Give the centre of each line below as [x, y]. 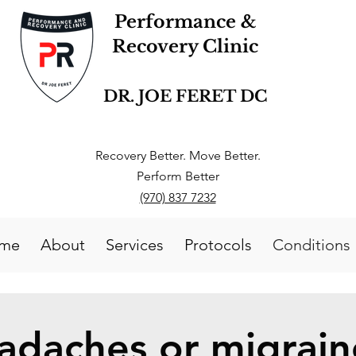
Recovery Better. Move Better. [178, 155]
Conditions [311, 245]
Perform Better [178, 176]
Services [135, 245]
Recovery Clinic [185, 46]
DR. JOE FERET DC [185, 96]
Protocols [218, 245]
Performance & [185, 22]
